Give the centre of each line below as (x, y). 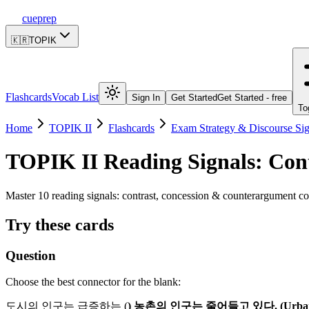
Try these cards (60, 225)
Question (31, 255)
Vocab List (75, 97)
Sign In (146, 98)
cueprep (39, 18)
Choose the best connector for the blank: (93, 282)
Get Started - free (252, 98)
